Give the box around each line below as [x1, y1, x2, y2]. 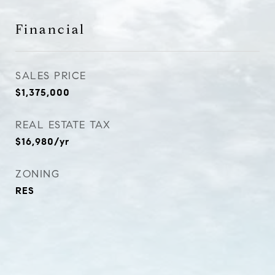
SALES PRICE [15, 69, 87, 82]
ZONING [15, 168, 60, 180]
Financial [15, 21, 85, 37]
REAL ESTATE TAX [15, 118, 111, 131]
